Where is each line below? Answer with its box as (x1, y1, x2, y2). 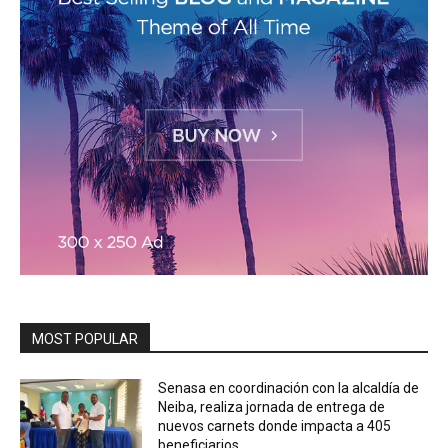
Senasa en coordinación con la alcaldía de (158, 380, 420, 397)
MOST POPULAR (32, 331, 138, 348)
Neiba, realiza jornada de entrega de (158, 399, 386, 416)
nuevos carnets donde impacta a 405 (158, 418, 392, 435)
